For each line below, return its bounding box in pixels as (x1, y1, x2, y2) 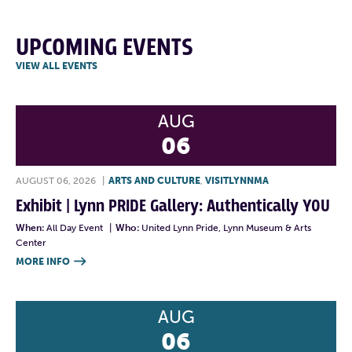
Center (16, 236, 46, 248)
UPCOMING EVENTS (16, 31, 193, 64)
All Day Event (46, 222, 105, 233)
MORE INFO (16, 255, 70, 267)
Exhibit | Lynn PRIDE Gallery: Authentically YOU (16, 195, 330, 217)
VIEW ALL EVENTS (16, 60, 97, 71)
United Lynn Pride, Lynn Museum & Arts (141, 222, 311, 233)
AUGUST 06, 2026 (16, 174, 96, 186)
